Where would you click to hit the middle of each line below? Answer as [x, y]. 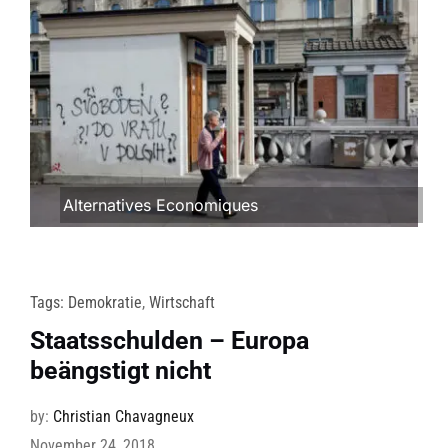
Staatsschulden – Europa [169, 341]
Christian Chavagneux [123, 417]
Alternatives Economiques [160, 205]
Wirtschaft [181, 303]
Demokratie [104, 303]
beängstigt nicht [120, 371]
